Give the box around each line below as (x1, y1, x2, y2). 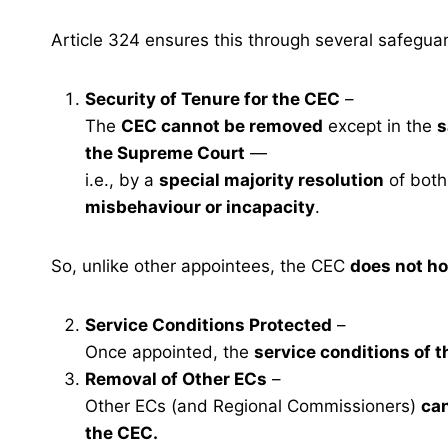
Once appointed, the (85, 342, 254, 363)
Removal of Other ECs (85, 369, 267, 390)
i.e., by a (85, 170, 159, 191)
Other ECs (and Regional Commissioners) (85, 396, 421, 417)
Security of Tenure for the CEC (85, 89, 340, 110)
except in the (323, 116, 437, 137)
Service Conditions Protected (85, 315, 332, 336)
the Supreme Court (85, 143, 245, 164)
